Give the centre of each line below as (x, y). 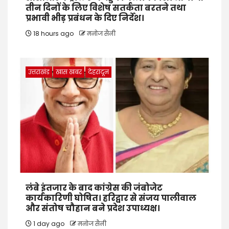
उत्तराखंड (39, 72)
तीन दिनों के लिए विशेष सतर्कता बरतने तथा (106, 8)
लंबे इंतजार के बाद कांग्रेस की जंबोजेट (94, 188)
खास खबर (69, 72)
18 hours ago (53, 34)
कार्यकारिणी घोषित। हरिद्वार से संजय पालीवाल (111, 198)
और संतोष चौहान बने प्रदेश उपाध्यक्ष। (93, 209)
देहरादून (98, 72)
